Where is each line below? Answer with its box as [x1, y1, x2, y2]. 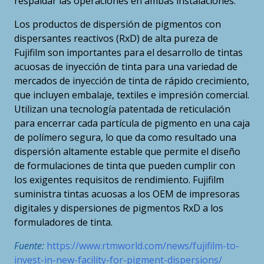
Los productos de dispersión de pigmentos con [14, 18, 221, 31]
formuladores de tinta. [14, 216, 113, 229]
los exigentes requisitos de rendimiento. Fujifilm [14, 173, 224, 187]
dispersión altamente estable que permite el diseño [14, 145, 240, 159]
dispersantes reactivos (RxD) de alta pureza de [14, 32, 218, 45]
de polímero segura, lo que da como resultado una [14, 131, 236, 144]
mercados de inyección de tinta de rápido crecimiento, [14, 74, 249, 88]
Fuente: [14, 239, 47, 253]
